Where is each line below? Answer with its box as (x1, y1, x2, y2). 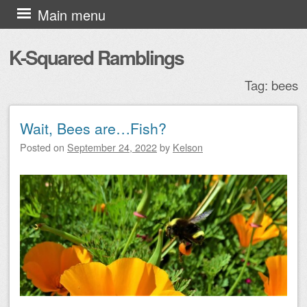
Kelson (173, 140, 203, 154)
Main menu (38, 5, 106, 25)
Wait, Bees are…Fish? (20, 118, 167, 138)
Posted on (20, 140, 67, 154)
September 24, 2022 (67, 140, 157, 154)
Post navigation (9, 119, 102, 138)
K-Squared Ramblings (9, 43, 184, 71)
